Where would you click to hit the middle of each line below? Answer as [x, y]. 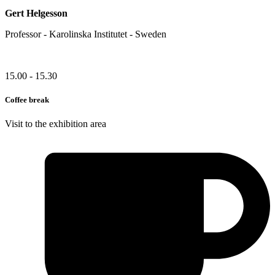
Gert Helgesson [36, 13]
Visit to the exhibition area [56, 123]
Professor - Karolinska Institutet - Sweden [86, 34]
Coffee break [27, 99]
